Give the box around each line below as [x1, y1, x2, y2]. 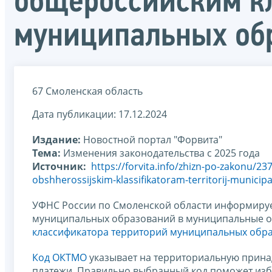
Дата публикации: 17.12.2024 [32, 107, 167, 121]
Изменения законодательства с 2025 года [61, 146, 260, 160]
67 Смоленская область [32, 84, 143, 98]
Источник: [32, 159, 86, 173]
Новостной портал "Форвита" [81, 132, 222, 146]
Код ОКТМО [32, 250, 87, 264]
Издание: [32, 132, 81, 146]
